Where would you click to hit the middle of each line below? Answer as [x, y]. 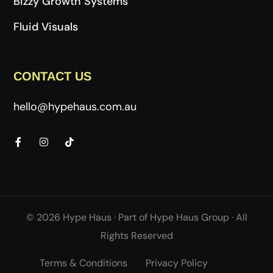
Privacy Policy [177, 263]
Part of [133, 218]
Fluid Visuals [46, 27]
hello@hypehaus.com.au [75, 107]
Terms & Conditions [83, 263]
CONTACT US [53, 76]
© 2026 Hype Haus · [71, 218]
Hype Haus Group [189, 218]
